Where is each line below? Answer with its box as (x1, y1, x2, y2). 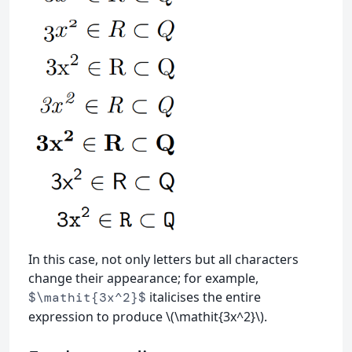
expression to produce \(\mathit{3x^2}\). (28, 308, 267, 326)
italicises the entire (146, 288, 261, 306)
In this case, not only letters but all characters (28, 251, 299, 269)
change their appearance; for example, (28, 269, 258, 288)
